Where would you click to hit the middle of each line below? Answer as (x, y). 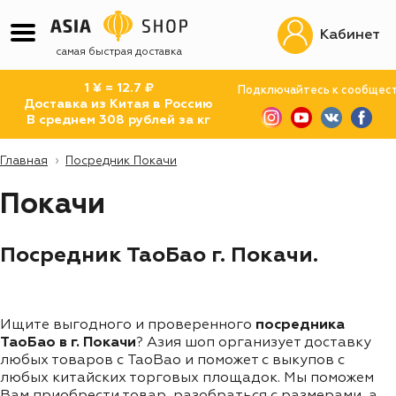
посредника (300, 325)
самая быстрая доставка (119, 52)
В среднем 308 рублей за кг (119, 120)
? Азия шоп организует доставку (254, 343)
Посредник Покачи (121, 161)
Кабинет (350, 35)
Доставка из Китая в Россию (119, 104)
